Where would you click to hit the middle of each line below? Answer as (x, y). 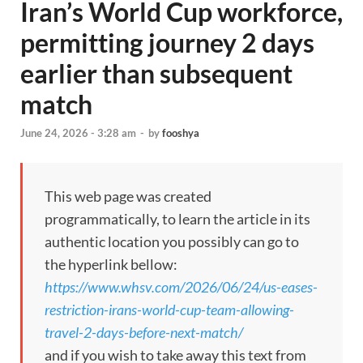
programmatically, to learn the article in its (177, 219)
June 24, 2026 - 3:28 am (78, 133)
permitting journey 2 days (167, 43)
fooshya (181, 133)
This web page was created (128, 196)
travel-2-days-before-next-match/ (144, 333)
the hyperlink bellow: (111, 265)
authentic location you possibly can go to (172, 242)
